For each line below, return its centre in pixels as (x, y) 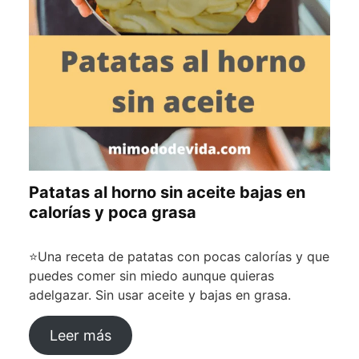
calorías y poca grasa (113, 213)
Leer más (80, 336)
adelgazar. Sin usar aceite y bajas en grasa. (160, 295)
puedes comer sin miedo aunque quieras (151, 276)
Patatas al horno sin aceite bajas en (167, 193)
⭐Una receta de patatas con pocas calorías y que (179, 257)
